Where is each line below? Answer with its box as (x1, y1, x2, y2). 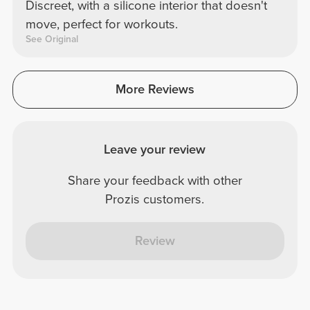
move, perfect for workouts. (25, 17, 178, 33)
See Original (25, 33, 78, 46)
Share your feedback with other (67, 173, 242, 189)
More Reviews (115, 82, 194, 98)
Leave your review (104, 141, 206, 157)
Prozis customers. (105, 192, 205, 208)
